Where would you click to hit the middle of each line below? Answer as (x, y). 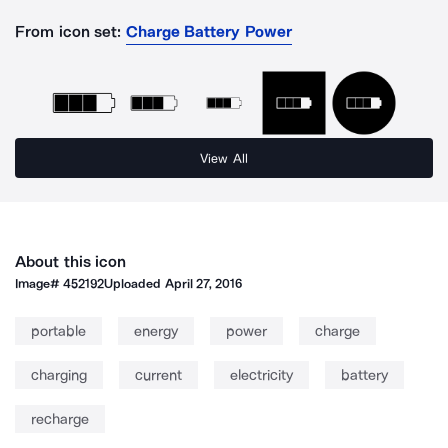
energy (156, 331)
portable (58, 331)
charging (59, 375)
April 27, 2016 (203, 283)
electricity (261, 375)
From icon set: (68, 31)
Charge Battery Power (209, 31)
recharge (60, 419)
